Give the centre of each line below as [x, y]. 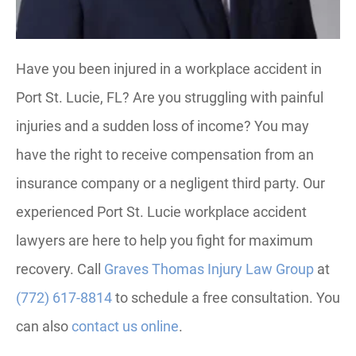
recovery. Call [60, 269]
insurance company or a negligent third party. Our [170, 183]
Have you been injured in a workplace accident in [169, 69]
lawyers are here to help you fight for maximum [164, 240]
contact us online [125, 326]
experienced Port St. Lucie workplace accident [161, 212]
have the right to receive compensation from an [165, 155]
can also [44, 326]
